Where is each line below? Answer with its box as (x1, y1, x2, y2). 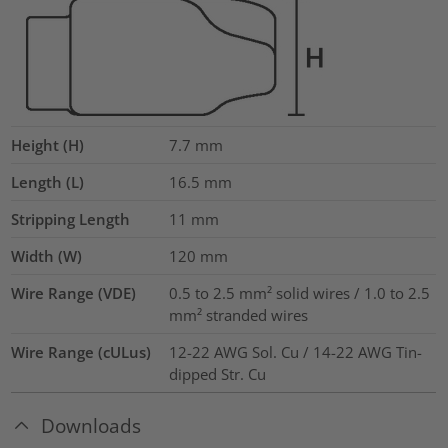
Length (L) (11, 172, 85, 193)
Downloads (41, 413, 142, 439)
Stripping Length (11, 209, 131, 230)
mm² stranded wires (168, 305, 308, 326)
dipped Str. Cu (168, 364, 266, 385)
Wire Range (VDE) (11, 283, 137, 304)
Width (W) (11, 246, 83, 267)
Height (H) (11, 135, 85, 156)
